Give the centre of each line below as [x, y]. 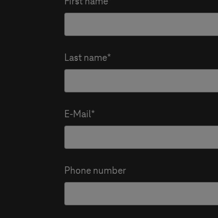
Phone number [95, 171]
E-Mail [78, 114]
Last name [86, 58]
